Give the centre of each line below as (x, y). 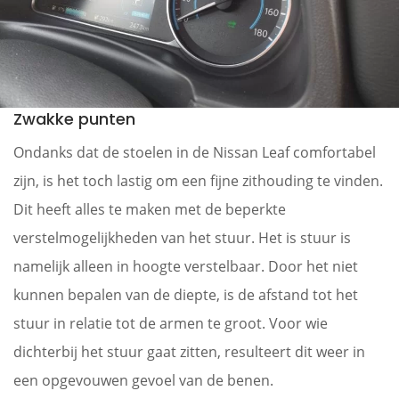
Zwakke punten (74, 118)
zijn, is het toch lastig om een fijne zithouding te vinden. (198, 180)
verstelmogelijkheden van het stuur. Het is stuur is (182, 237)
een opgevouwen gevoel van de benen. (143, 380)
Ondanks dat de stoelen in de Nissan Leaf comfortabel (195, 152)
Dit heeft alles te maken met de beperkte (150, 209)
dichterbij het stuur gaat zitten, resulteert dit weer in (189, 351)
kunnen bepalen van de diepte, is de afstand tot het (186, 294)
